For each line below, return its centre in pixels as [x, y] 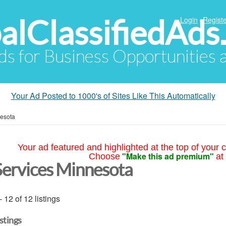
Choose [104, 156]
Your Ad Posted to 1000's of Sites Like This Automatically [113, 96]
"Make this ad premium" [168, 156]
